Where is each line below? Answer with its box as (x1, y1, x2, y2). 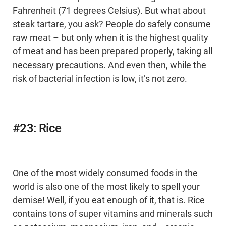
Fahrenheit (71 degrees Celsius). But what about (13, 6, 206, 16)
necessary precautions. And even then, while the (13, 60, 206, 71)
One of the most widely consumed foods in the (13, 168, 198, 179)
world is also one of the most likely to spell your (13, 182, 200, 192)
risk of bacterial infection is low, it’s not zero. (13, 74, 187, 84)
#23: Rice (13, 121, 62, 136)
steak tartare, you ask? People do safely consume (13, 19, 211, 30)
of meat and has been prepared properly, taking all (13, 46, 212, 57)
